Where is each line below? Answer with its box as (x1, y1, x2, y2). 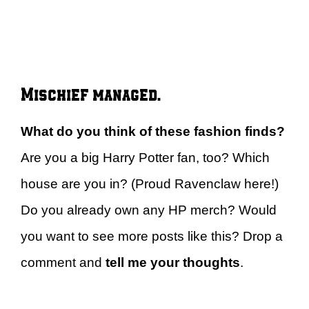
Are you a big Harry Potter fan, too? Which (21, 150, 270, 165)
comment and (21, 255, 106, 270)
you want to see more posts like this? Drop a (21, 229, 283, 243)
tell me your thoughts (106, 255, 240, 270)
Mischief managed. (21, 82, 161, 105)
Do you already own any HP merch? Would (21, 203, 277, 217)
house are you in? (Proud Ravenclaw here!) (21, 177, 279, 191)
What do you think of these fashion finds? (21, 124, 285, 139)
